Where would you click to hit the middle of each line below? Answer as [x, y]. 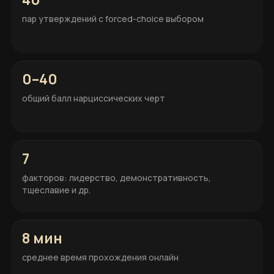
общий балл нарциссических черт [94, 98]
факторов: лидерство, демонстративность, [117, 178]
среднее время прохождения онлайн [100, 257]
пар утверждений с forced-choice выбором [113, 19]
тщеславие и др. [56, 190]
